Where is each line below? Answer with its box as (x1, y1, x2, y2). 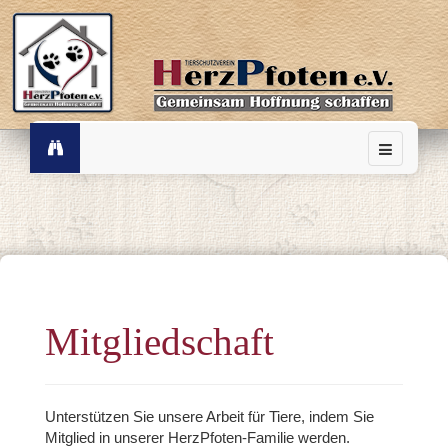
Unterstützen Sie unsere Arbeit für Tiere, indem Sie (45, 408, 374, 425)
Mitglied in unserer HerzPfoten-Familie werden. (45, 429, 350, 446)
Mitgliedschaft (45, 320, 274, 363)
